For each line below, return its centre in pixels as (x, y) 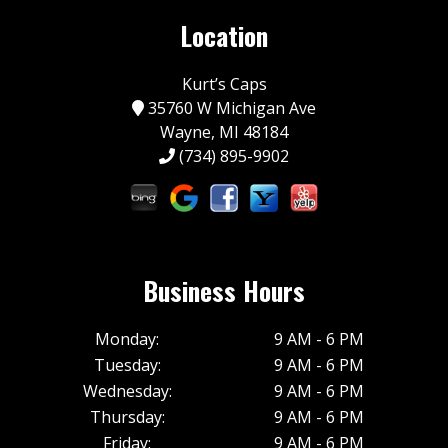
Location (224, 35)
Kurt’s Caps (224, 83)
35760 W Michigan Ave (230, 107)
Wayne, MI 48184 (224, 131)
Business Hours (224, 289)
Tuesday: (127, 365)
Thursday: (127, 417)
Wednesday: (127, 391)
